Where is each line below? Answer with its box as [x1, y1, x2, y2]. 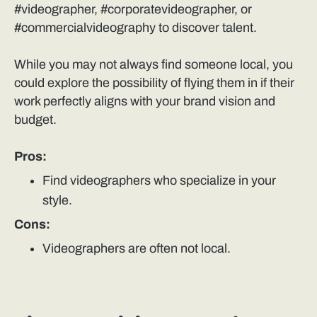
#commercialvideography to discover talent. [14, 21, 257, 35]
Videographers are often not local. [42, 241, 231, 256]
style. [42, 193, 72, 208]
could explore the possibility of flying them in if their [14, 76, 294, 91]
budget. [14, 113, 57, 127]
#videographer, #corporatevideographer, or [14, 2, 252, 17]
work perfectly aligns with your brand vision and [14, 94, 275, 109]
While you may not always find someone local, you [14, 57, 293, 72]
